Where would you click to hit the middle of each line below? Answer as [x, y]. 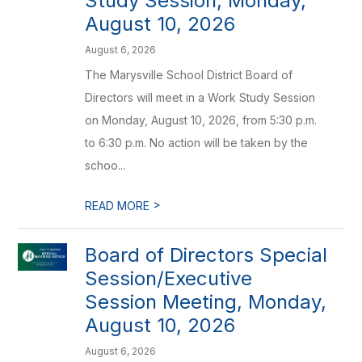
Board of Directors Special [206, 255]
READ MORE [119, 206]
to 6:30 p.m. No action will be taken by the [197, 143]
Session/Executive [169, 278]
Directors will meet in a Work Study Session [200, 97]
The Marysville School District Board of [189, 75]
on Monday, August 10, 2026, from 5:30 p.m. [201, 120]
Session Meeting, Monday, [206, 302]
